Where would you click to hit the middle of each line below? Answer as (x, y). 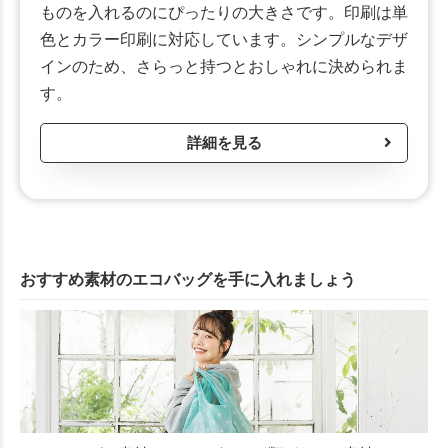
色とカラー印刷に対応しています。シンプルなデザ (224, 39)
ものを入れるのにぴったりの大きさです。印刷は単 (224, 12)
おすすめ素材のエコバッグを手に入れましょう (188, 279)
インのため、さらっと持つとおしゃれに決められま (224, 66)
